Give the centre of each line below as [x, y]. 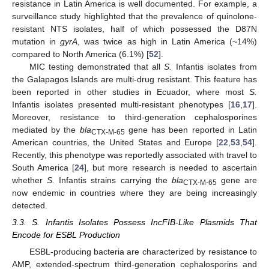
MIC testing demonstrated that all [97, 66]
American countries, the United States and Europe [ [115, 142]
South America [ [44, 167]
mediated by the [46, 129]
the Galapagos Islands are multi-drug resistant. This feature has [134, 79]
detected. [30, 205]
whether [30, 180]
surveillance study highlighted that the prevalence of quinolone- [134, 16]
